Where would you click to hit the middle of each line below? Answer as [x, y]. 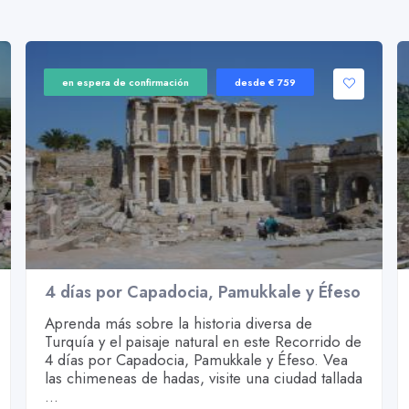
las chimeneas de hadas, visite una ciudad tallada [203, 378]
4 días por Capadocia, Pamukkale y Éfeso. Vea [196, 360]
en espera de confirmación [125, 82]
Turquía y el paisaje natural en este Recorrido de [203, 341]
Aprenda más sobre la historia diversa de [178, 323]
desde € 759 [265, 82]
